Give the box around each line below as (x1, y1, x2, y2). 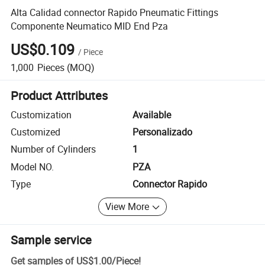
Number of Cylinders (11, 143, 96, 156)
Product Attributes (11, 87, 108, 104)
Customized (11, 125, 61, 139)
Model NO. (11, 160, 54, 173)
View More (105, 200, 150, 214)
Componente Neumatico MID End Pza (11, 19, 169, 33)
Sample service (11, 231, 92, 248)
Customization (11, 108, 72, 121)
